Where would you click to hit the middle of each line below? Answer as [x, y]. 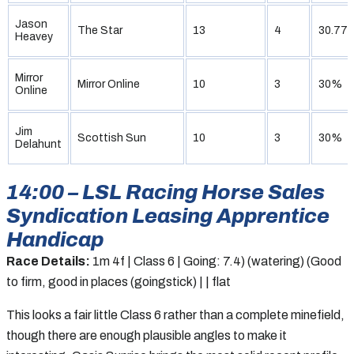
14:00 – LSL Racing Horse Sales [166, 192]
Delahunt [38, 144]
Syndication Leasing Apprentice [168, 215]
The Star [100, 30]
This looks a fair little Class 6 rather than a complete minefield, [175, 314]
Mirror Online [109, 84]
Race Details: [48, 261]
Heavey [34, 36]
